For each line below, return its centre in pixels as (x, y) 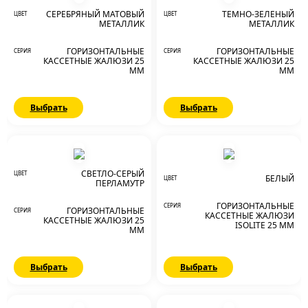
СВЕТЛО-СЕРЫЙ (112, 174)
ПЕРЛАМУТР (120, 184)
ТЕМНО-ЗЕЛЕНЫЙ (258, 14)
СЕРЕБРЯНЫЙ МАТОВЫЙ (95, 14)
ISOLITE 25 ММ (265, 225)
